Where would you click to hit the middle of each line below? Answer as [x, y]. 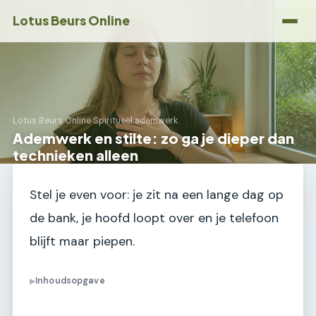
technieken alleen [75, 155]
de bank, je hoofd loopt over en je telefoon [154, 218]
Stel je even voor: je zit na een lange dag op [157, 195]
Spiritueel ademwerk [135, 121]
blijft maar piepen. [82, 241]
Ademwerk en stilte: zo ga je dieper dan [153, 138]
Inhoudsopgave [70, 281]
